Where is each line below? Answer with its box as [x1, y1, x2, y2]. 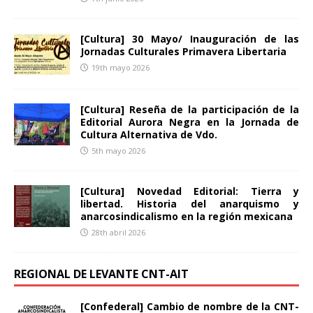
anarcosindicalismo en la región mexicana [80, 209, 293, 223]
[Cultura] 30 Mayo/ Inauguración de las [80, 31, 299, 45]
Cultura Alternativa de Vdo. [80, 127, 217, 141]
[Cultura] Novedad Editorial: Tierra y [80, 184, 299, 198]
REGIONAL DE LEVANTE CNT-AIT [14, 265, 189, 282]
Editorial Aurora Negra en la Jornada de [80, 115, 299, 129]
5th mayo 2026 [92, 145, 145, 156]
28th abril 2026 [92, 226, 145, 238]
